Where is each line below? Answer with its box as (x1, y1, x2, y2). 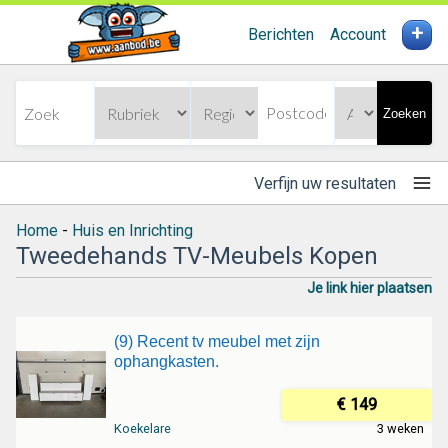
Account (330, 25, 386, 44)
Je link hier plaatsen (307, 280, 432, 296)
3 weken (376, 420, 424, 436)
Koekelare (113, 420, 171, 436)
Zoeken (383, 105, 426, 121)
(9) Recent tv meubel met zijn (113, 333, 320, 350)
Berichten (248, 25, 314, 44)
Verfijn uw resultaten (254, 173, 396, 193)
